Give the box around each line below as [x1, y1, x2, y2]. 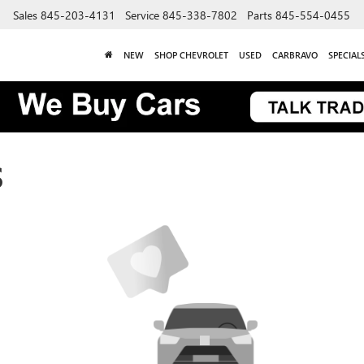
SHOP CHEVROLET [154, 48, 228, 61]
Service [125, 6, 159, 23]
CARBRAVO [271, 48, 318, 61]
